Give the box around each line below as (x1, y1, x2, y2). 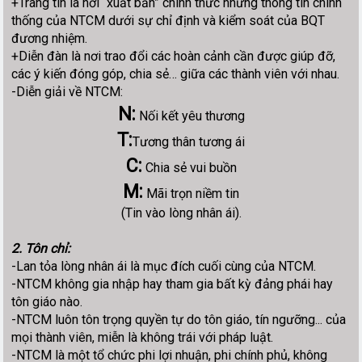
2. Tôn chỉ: (11, 240, 71, 256)
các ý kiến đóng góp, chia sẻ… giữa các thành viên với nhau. (11, 65, 340, 82)
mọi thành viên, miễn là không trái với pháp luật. (11, 329, 274, 345)
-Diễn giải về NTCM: (11, 83, 124, 99)
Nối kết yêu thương (135, 107, 245, 124)
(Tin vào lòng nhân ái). (120, 204, 242, 221)
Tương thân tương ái (133, 133, 245, 149)
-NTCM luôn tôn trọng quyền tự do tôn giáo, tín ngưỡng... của (11, 311, 347, 327)
